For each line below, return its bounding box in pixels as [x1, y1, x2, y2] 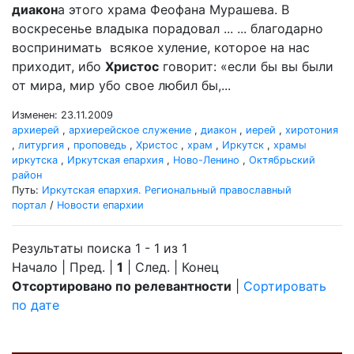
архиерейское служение [69, 124, 191, 136]
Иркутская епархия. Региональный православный [42, 184, 292, 196]
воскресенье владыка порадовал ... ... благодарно [12, 21, 323, 36]
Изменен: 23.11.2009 [12, 109, 113, 121]
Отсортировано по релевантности [12, 278, 232, 294]
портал [12, 199, 47, 211]
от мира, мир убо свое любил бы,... [12, 77, 231, 93]
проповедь [73, 139, 126, 151]
